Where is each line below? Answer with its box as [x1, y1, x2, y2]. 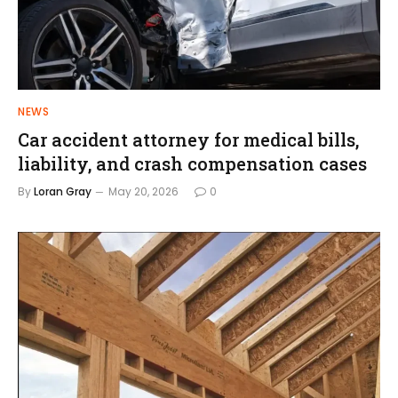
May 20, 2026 [108, 183, 179, 199]
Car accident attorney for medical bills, [18, 127, 359, 151]
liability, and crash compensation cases [18, 151, 367, 175]
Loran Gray [34, 183, 92, 199]
